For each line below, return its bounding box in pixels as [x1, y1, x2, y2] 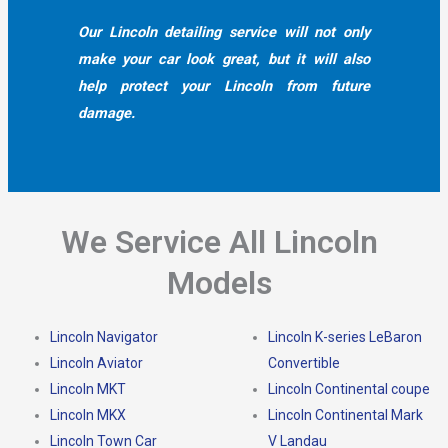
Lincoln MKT [49, 380, 126, 397]
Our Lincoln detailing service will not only [77, 23, 371, 42]
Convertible [268, 354, 340, 371]
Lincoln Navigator [49, 328, 158, 345]
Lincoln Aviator [49, 354, 143, 371]
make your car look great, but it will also [77, 50, 371, 69]
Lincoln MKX [49, 406, 126, 423]
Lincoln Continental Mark [268, 406, 423, 423]
